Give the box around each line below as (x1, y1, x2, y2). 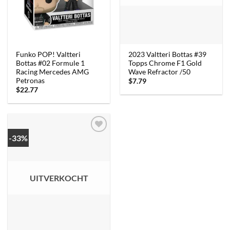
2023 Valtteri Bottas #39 (128, 50, 207, 59)
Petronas (16, 76, 45, 85)
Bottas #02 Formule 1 (16, 59, 85, 67)
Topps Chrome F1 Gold (128, 59, 202, 67)
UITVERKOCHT (29, 173, 88, 183)
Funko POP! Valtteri (16, 50, 81, 59)
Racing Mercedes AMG (16, 67, 89, 76)
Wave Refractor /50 (128, 67, 191, 76)
